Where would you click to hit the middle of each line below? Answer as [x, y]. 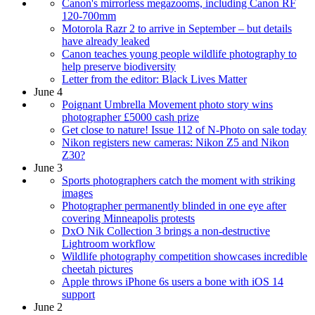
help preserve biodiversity [119, 67]
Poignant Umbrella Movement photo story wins [167, 105]
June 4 [48, 92]
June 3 [48, 168]
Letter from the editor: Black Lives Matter [154, 79]
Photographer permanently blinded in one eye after [174, 206]
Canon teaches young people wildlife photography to [179, 54]
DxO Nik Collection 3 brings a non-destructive [166, 231]
